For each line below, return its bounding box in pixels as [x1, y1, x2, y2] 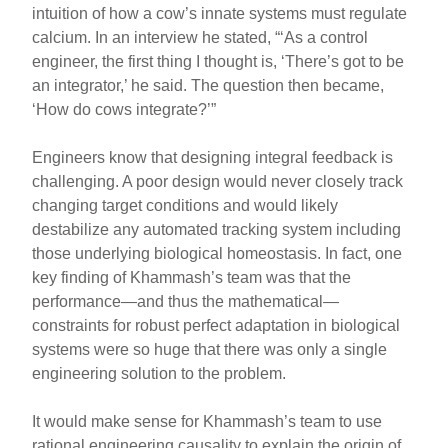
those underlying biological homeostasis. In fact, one [32, 244, 403, 262]
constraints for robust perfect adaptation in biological [32, 316, 401, 334]
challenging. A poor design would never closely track [32, 172, 404, 190]
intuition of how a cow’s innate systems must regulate [32, 4, 408, 22]
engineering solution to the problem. [32, 364, 287, 382]
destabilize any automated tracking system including [32, 220, 402, 238]
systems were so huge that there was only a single [32, 340, 388, 358]
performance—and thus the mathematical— [32, 292, 340, 310]
